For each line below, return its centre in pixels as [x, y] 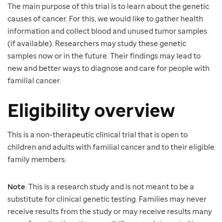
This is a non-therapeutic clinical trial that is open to [98, 135]
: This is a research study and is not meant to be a [110, 187]
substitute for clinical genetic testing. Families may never [107, 199]
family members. [37, 159]
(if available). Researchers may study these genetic [97, 43]
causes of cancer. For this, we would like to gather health [105, 19]
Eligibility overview [91, 110]
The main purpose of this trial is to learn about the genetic [108, 6]
